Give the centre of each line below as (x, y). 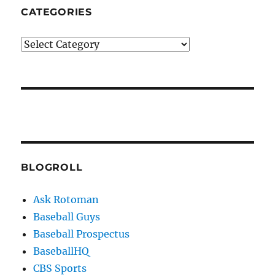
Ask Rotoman (66, 200)
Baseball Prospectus (82, 234)
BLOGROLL (52, 168)
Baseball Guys (67, 217)
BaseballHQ (61, 251)
